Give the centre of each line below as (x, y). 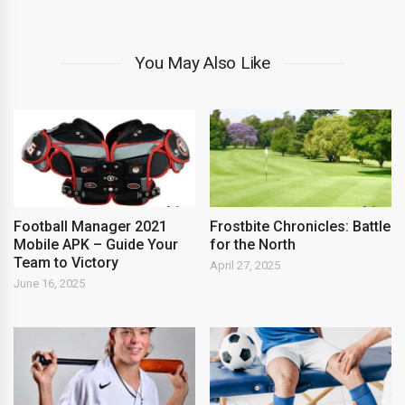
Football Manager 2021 (90, 227)
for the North (253, 245)
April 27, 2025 (245, 266)
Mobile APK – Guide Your (96, 245)
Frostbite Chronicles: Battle (301, 227)
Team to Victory (66, 263)
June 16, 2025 (49, 284)
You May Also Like (202, 62)
